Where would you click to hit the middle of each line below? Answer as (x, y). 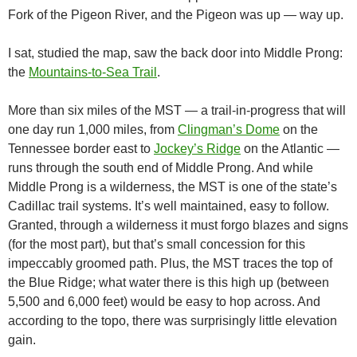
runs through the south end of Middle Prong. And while (161, 168)
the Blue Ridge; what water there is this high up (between (169, 282)
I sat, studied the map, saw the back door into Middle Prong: (175, 53)
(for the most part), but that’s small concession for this (157, 244)
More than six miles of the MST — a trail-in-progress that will (177, 110)
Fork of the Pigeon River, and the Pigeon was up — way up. (176, 15)
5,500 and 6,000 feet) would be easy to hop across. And (164, 302)
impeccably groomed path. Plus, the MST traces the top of (170, 263)
